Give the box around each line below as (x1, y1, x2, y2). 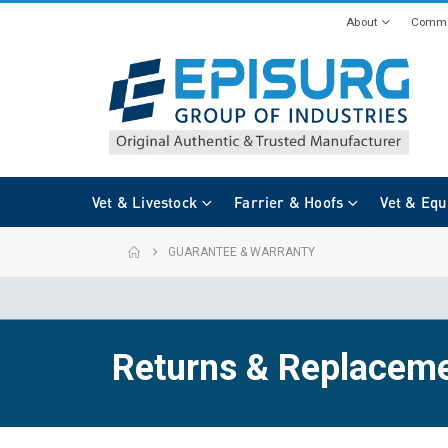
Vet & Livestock (92, 192, 197, 211)
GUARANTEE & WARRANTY (168, 244, 315, 259)
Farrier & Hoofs (234, 192, 344, 211)
